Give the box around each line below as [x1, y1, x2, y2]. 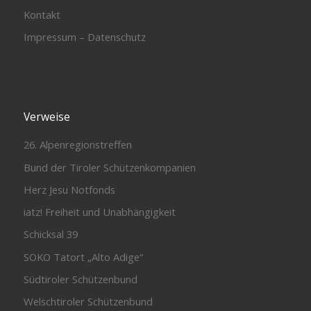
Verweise [23, 108, 70, 124]
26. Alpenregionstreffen [23, 137, 132, 152]
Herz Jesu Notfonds [23, 182, 115, 196]
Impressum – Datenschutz [23, 30, 146, 44]
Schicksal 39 [23, 227, 78, 242]
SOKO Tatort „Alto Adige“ [23, 249, 143, 264]
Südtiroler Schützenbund [23, 271, 137, 286]
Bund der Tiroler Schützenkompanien [23, 160, 196, 174]
